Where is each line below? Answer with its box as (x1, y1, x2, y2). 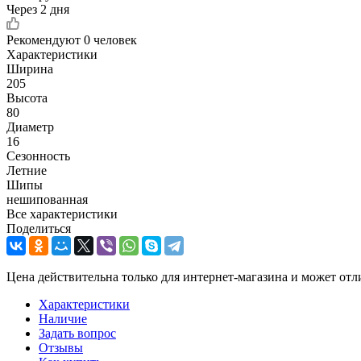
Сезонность (6, 148, 70, 163)
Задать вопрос (39, 326, 116, 340)
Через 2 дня (6, 2, 69, 16)
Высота (6, 90, 48, 105)
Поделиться (6, 221, 71, 235)
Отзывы (39, 340, 83, 355)
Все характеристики (6, 206, 118, 221)
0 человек (84, 32, 137, 47)
